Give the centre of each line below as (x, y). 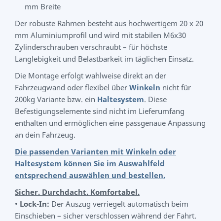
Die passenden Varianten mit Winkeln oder (95, 151)
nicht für (176, 87)
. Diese (155, 99)
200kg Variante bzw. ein (56, 99)
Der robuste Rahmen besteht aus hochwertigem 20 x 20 (109, 23)
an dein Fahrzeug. (45, 135)
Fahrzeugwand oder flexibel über (72, 87)
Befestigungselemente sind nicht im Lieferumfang (100, 111)
